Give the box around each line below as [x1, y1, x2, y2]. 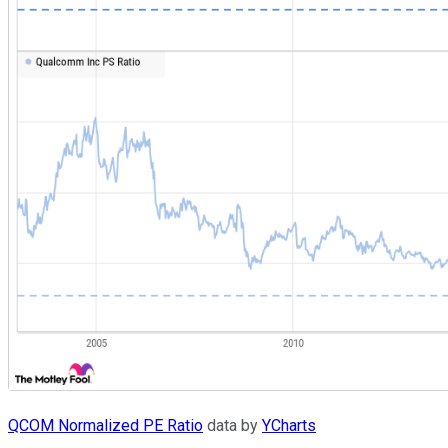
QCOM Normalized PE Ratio [8, 415, 203, 435]
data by [203, 415, 262, 435]
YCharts [262, 415, 316, 435]
